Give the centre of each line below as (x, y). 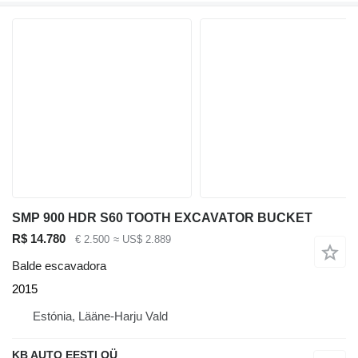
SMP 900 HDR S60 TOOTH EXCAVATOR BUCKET (162, 217)
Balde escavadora (59, 266)
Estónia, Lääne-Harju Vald (100, 316)
